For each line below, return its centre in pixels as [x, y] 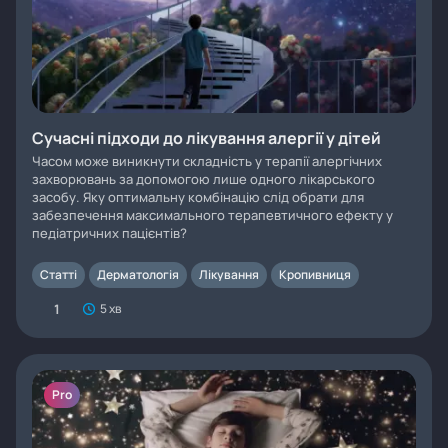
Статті [58, 274]
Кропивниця [315, 274]
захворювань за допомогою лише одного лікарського [203, 179]
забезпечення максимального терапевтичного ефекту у [212, 215]
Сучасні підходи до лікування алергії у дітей [206, 138]
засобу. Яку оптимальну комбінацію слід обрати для [198, 197]
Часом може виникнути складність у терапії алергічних [207, 161]
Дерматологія [138, 274]
